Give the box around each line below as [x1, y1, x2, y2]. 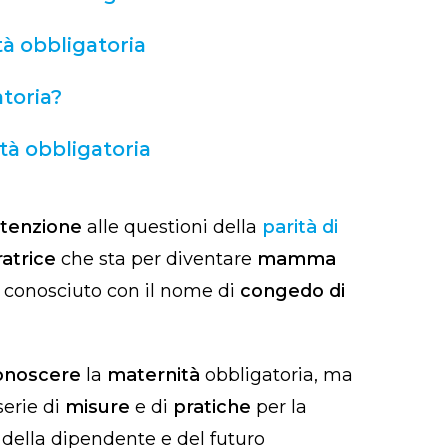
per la [256, 396, 307, 419]
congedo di [240, 280, 345, 303]
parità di [262, 216, 338, 239]
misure [65, 396, 135, 419]
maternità [107, 364, 205, 387]
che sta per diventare [61, 248, 257, 271]
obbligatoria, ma [205, 364, 353, 387]
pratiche [173, 396, 256, 419]
